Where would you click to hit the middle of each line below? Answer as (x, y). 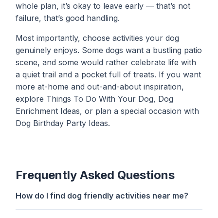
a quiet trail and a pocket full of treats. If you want (108, 74)
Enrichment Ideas (48, 111)
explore (31, 99)
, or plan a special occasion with (139, 111)
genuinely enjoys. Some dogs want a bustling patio (109, 50)
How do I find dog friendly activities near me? (102, 196)
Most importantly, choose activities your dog (97, 38)
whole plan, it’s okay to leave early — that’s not (103, 6)
